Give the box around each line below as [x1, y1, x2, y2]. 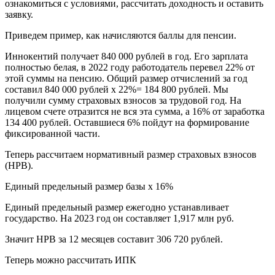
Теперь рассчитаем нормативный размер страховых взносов [5, 149, 257, 160]
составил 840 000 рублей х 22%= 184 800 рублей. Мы [5, 84, 228, 95]
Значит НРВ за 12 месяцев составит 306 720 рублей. [5, 234, 223, 245]
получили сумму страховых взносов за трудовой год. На [5, 95, 241, 106]
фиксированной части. [5, 128, 100, 139]
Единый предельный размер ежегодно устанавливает [5, 202, 229, 213]
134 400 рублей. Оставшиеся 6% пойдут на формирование [5, 117, 249, 128]
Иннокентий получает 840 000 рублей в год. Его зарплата [5, 51, 248, 62]
